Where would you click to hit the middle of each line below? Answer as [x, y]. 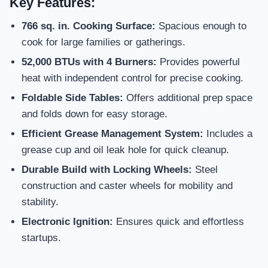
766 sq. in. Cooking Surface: [89, 26]
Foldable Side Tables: [72, 98]
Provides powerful [198, 62]
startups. [41, 238]
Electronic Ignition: [67, 222]
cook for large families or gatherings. [103, 42]
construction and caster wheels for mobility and [127, 186]
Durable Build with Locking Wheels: [107, 170]
